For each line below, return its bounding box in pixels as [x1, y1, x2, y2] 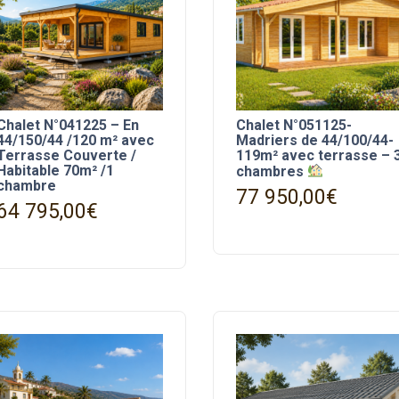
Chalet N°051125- [235, 117, 352, 134]
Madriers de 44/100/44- [235, 132, 394, 150]
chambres [235, 162, 307, 180]
